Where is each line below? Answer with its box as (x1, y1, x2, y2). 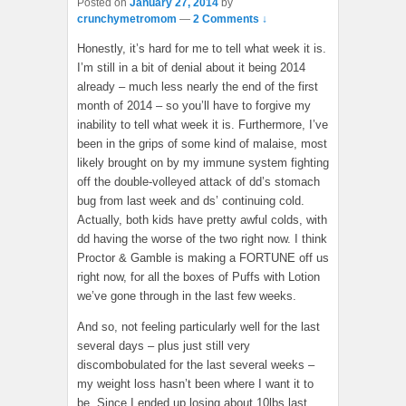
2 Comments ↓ (193, 13, 267, 25)
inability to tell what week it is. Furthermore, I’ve (77, 118, 328, 131)
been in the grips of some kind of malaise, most (77, 137, 327, 150)
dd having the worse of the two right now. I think (77, 232, 327, 246)
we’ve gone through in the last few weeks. (77, 289, 296, 303)
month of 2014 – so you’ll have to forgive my (77, 99, 311, 112)
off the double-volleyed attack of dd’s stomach (77, 175, 320, 188)
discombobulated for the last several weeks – (77, 358, 314, 372)
